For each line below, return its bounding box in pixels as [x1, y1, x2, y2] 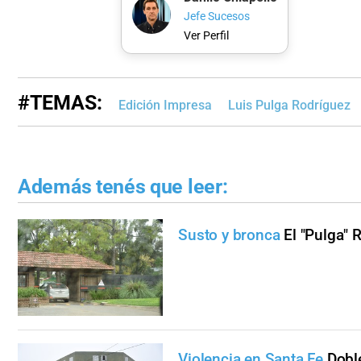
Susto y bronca [178, 226, 280, 245]
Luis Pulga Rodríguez [228, 97, 351, 113]
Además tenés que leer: [18, 174, 228, 198]
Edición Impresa [118, 97, 212, 113]
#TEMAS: [18, 90, 102, 114]
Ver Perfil [183, 28, 229, 43]
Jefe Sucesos [183, 10, 250, 24]
